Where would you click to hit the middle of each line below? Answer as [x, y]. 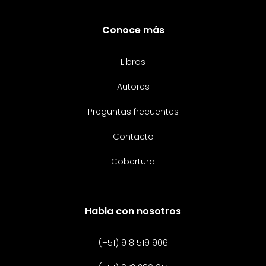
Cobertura [133, 162]
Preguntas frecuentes [133, 112]
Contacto [133, 137]
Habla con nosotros [133, 211]
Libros [133, 62]
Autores [133, 87]
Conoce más [133, 30]
